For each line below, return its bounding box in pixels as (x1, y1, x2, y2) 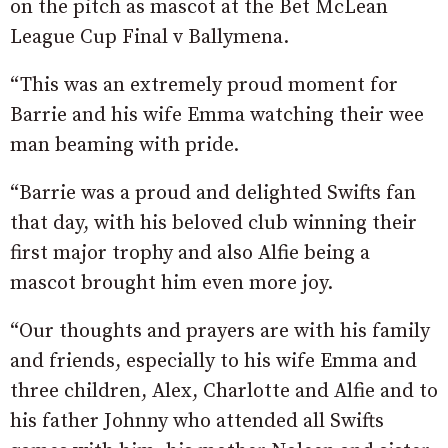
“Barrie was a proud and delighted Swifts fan (10, 181, 416, 207)
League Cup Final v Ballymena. (10, 25, 289, 51)
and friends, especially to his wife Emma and (10, 349, 417, 375)
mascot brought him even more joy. (10, 271, 333, 297)
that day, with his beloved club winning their (10, 211, 417, 237)
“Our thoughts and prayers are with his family (10, 319, 430, 345)
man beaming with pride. (10, 133, 239, 159)
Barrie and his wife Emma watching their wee (10, 103, 424, 129)
